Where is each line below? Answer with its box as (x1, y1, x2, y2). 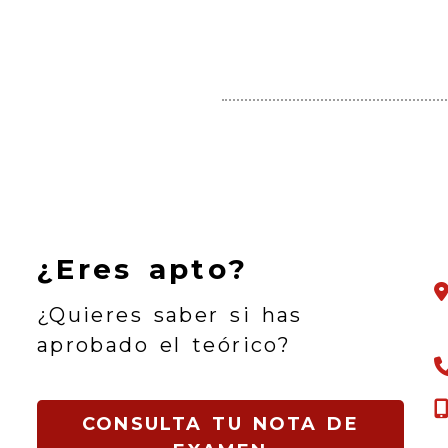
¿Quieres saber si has (36, 302, 303, 327)
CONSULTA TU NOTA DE (82, 412, 359, 435)
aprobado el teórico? (36, 332, 292, 357)
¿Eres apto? (36, 251, 249, 286)
